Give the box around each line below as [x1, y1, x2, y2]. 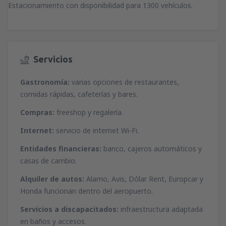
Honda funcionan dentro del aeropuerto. [20, 186, 153, 196]
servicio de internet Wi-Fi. [54, 126, 139, 136]
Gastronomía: [20, 77, 70, 87]
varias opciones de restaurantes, [70, 77, 179, 87]
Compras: [20, 107, 54, 118]
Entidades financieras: [20, 144, 101, 154]
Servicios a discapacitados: [20, 204, 119, 214]
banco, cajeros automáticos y [101, 144, 202, 154]
